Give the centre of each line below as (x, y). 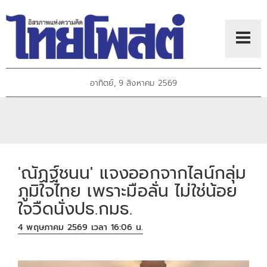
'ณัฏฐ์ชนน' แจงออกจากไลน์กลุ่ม (132, 173)
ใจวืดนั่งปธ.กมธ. (75, 209)
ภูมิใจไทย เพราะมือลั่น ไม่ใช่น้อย (128, 191)
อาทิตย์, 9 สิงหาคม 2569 (133, 83)
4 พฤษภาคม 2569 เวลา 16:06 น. (81, 228)
